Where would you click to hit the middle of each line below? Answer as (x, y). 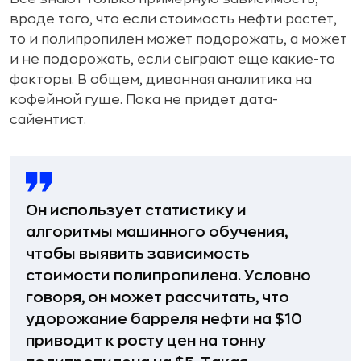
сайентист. (48, 120)
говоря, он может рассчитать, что (158, 297)
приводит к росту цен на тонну (146, 340)
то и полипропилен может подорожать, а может (178, 39)
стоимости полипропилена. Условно (168, 275)
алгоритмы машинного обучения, (157, 232)
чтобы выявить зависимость (138, 253)
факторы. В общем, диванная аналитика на (161, 79)
